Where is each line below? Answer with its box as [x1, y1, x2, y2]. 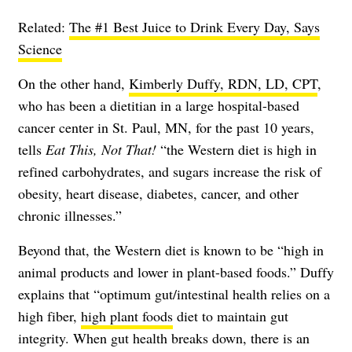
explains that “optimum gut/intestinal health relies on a [18, 284, 330, 303]
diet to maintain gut [173, 306, 288, 325]
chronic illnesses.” [18, 205, 122, 225]
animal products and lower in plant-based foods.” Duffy [18, 262, 334, 281]
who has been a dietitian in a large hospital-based [18, 95, 299, 115]
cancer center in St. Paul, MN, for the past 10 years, [18, 117, 314, 137]
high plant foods [81, 306, 173, 325]
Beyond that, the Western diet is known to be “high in [18, 240, 324, 259]
